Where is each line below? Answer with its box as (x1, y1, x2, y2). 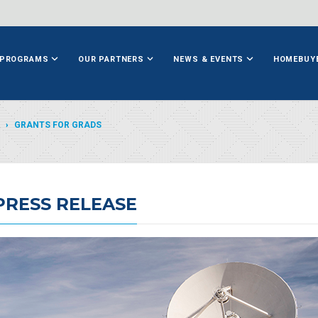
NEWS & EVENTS (173, 55, 247, 64)
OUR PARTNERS (77, 55, 147, 64)
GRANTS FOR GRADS (14, 120, 102, 130)
